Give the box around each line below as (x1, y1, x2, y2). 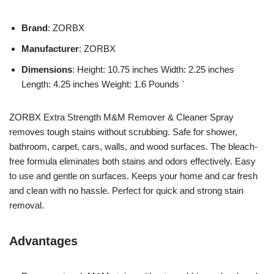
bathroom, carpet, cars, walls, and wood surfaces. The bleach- (9, 141, 257, 152)
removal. (9, 199, 44, 210)
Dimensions (21, 64, 72, 75)
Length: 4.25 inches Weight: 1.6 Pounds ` (21, 78, 185, 89)
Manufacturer (21, 43, 79, 54)
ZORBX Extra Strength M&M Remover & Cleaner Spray (9, 111, 234, 122)
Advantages (9, 234, 78, 248)
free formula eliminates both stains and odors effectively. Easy (9, 155, 256, 166)
